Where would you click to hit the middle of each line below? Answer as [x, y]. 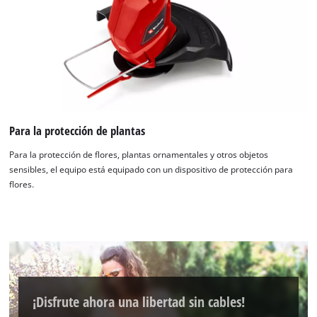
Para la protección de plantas [77, 131]
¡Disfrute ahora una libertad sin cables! [139, 301]
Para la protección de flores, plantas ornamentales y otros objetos [139, 154]
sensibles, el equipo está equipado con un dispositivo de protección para [151, 169]
